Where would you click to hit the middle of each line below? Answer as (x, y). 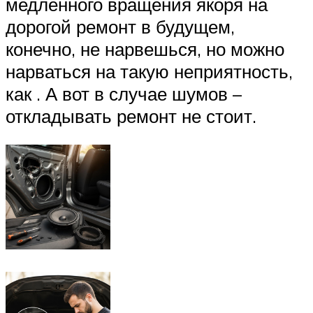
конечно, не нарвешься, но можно (145, 49)
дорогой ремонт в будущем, (120, 26)
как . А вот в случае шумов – (124, 93)
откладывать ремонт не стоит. (131, 116)
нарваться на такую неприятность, (149, 71)
